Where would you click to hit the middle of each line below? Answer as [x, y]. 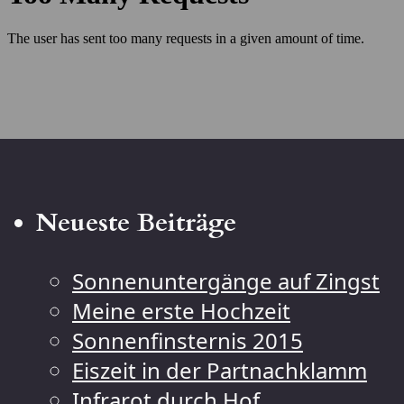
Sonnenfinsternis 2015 [188, 340]
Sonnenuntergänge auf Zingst [226, 280]
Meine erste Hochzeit [181, 310]
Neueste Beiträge [136, 222]
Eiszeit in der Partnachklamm [220, 370]
